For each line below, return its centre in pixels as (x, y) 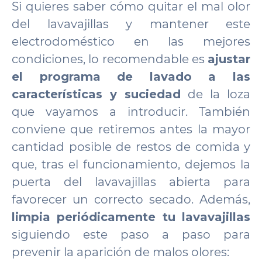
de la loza (216, 94)
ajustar (229, 59)
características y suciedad (96, 94)
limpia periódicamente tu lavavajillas (131, 217)
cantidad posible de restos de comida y (131, 147)
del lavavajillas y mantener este (131, 24)
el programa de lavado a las (131, 77)
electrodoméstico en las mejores (131, 42)
